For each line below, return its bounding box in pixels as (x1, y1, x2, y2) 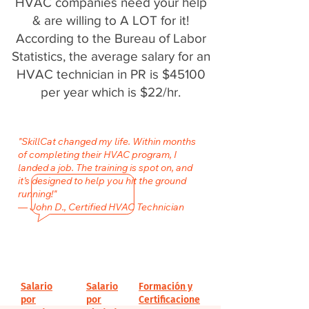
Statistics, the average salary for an (11, 49, 210, 63)
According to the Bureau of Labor (15, 31, 206, 46)
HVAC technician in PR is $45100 (16, 67, 206, 81)
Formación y (139, 281, 192, 292)
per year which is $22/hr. (41, 85, 181, 99)
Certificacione (139, 294, 200, 306)
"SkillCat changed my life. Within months (18, 135, 196, 148)
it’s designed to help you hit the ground (18, 175, 186, 187)
